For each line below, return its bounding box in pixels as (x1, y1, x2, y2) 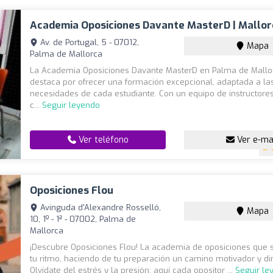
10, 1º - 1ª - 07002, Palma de (30, 214, 136, 224)
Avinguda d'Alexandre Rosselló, (38, 202, 161, 213)
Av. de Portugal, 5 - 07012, (38, 37, 140, 48)
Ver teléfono (76, 134, 129, 146)
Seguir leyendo (42, 100, 101, 110)
